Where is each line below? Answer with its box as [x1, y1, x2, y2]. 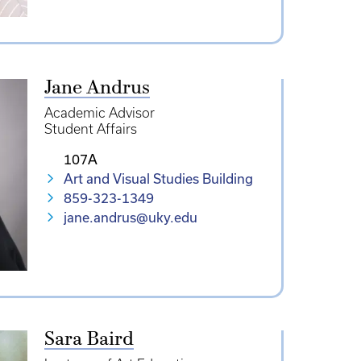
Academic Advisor [44, 106, 155, 120]
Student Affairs [44, 122, 137, 136]
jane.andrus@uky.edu [63, 210, 197, 225]
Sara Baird [44, 330, 134, 350]
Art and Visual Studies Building [63, 172, 253, 186]
